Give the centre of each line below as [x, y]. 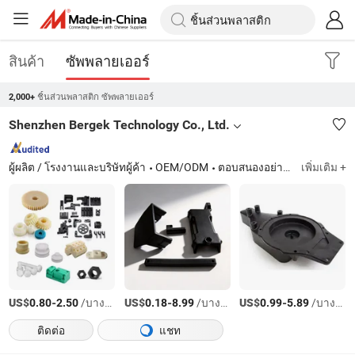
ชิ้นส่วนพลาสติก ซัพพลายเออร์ [96, 97]
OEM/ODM [182, 167]
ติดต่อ [51, 331]
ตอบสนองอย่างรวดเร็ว [251, 167]
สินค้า [27, 61]
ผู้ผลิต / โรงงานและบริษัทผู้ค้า [78, 167]
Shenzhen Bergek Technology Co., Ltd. [120, 125]
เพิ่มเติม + [323, 167]
